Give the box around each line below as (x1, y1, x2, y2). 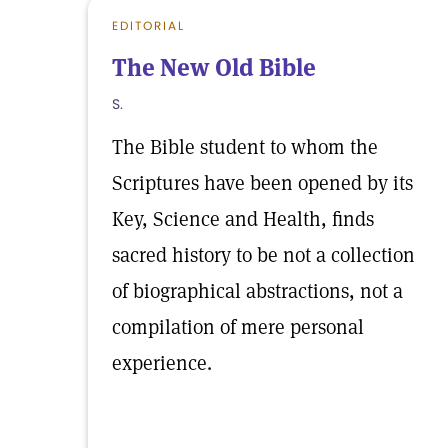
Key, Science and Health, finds (112, 206, 374, 232)
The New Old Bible (112, 52, 316, 83)
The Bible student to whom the (112, 134, 378, 160)
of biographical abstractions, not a (112, 278, 403, 304)
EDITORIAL (112, 17, 185, 34)
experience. (112, 350, 212, 376)
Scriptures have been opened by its (112, 170, 413, 196)
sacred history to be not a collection (112, 242, 415, 268)
